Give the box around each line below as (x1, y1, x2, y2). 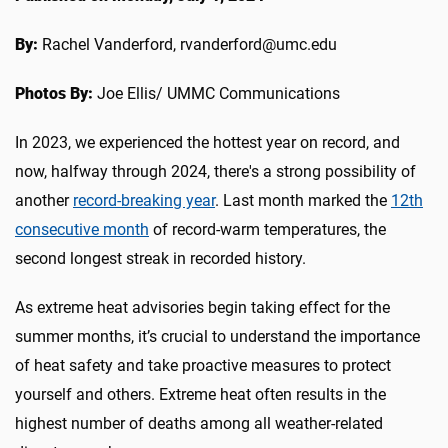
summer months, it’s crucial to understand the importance (15, 326, 420, 346)
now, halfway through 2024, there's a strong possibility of (15, 161, 416, 181)
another (15, 190, 73, 210)
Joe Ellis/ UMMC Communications (93, 83, 340, 103)
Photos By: (15, 83, 93, 103)
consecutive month (15, 219, 149, 239)
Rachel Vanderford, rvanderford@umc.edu (38, 34, 337, 54)
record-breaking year (73, 190, 215, 210)
